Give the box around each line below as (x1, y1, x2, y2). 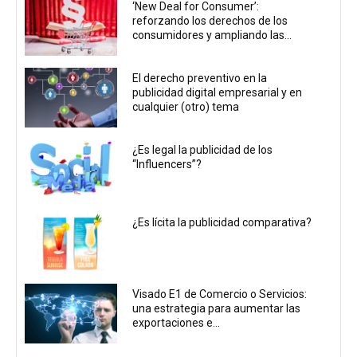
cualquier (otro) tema (132, 100, 240, 114)
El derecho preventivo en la (132, 72, 268, 85)
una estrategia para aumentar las (132, 301, 301, 315)
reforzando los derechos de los (132, 14, 288, 27)
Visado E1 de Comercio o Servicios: (132, 287, 308, 300)
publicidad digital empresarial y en (132, 86, 303, 100)
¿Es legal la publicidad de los (132, 143, 273, 157)
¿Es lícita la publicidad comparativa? (132, 215, 312, 229)
